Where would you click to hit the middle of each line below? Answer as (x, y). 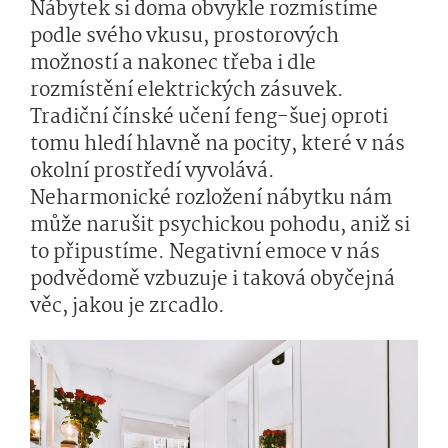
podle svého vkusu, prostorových (184, 37)
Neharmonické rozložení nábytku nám (211, 199)
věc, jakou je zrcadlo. (127, 307)
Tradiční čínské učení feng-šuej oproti (209, 118)
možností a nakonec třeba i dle (173, 64)
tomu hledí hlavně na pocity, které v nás (217, 145)
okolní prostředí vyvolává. (152, 172)
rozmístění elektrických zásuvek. (187, 91)
